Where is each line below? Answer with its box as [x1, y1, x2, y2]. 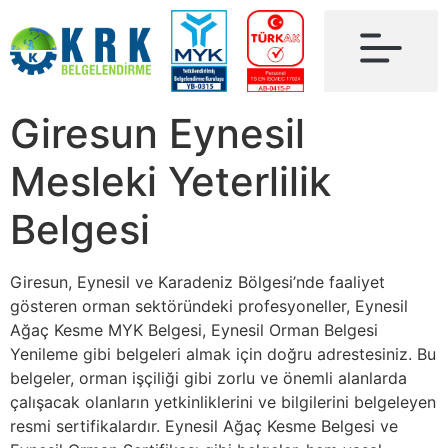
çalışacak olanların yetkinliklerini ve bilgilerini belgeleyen [10, 392, 436, 412]
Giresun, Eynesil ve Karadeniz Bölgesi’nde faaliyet [10, 272, 385, 292]
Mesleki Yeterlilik [10, 157, 331, 206]
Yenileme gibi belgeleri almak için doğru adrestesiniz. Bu [10, 344, 436, 364]
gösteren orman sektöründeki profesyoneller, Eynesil [10, 296, 408, 316]
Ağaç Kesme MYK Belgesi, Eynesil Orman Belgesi [10, 320, 378, 340]
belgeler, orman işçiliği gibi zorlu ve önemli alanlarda [10, 368, 407, 388]
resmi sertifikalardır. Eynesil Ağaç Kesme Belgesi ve [10, 416, 398, 436]
